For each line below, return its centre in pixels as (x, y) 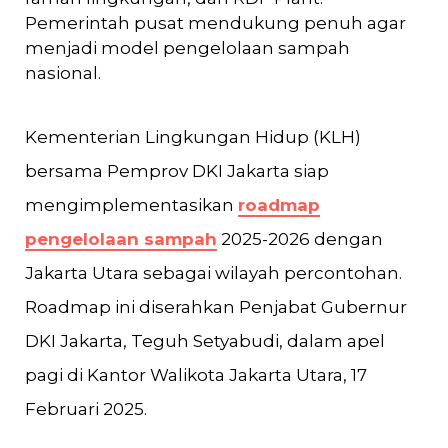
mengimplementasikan (131, 205)
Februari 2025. (86, 409)
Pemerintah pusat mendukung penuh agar (215, 23)
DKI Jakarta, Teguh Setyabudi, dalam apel (205, 341)
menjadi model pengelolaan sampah (187, 48)
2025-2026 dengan (300, 239)
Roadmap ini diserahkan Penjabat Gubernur (216, 307)
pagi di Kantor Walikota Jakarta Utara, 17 (196, 375)
